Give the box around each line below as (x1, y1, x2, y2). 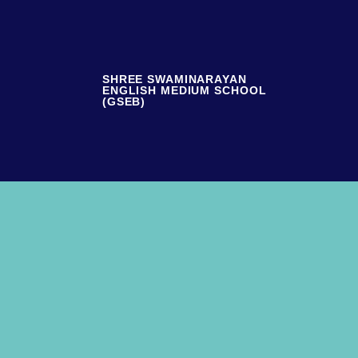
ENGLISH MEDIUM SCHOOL (101, 84, 267, 97)
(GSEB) (101, 95, 146, 109)
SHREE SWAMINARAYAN (101, 73, 247, 86)
